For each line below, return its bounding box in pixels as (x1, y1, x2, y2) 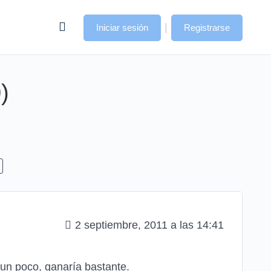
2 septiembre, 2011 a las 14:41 (75, 218, 224, 231)
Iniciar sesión (96, 22, 148, 33)
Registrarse (184, 22, 230, 33)
